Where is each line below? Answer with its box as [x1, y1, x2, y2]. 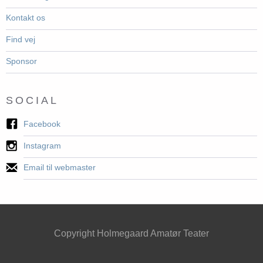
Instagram [23, 141, 61, 151]
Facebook [23, 119, 60, 129]
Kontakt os [6, 13, 45, 23]
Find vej [6, 35, 35, 45]
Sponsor [6, 56, 37, 66]
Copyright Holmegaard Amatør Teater [54, 228, 209, 239]
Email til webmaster [23, 163, 96, 173]
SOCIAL [6, 95, 59, 107]
